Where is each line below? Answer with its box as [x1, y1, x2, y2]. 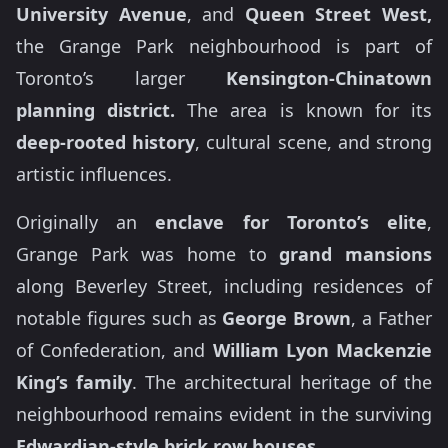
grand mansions [279, 242, 433, 266]
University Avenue [16, 2, 187, 26]
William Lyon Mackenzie [212, 338, 433, 362]
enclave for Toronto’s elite [155, 210, 428, 234]
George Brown [222, 306, 352, 330]
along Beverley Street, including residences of [16, 274, 432, 298]
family [76, 370, 132, 394]
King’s [16, 370, 68, 394]
